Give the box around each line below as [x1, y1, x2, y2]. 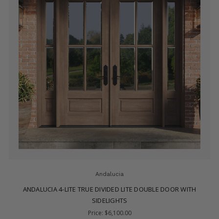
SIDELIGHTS [91, 196, 128, 205]
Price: [88, 209, 105, 218]
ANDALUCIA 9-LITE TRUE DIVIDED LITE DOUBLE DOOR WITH [22, 185, 197, 194]
